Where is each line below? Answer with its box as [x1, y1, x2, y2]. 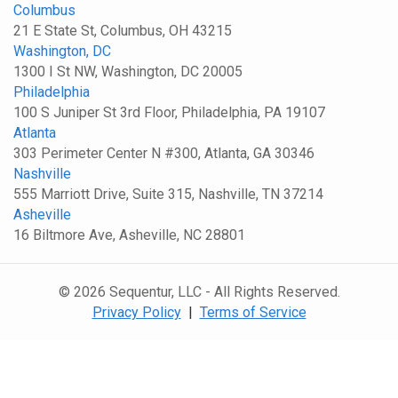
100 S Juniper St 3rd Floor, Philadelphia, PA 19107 [13, 103, 325, 121]
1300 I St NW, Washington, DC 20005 [13, 62, 243, 80]
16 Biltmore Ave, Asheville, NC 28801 [13, 226, 245, 243]
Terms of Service [199, 303, 306, 321]
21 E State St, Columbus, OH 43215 [13, 21, 232, 39]
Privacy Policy [92, 303, 181, 321]
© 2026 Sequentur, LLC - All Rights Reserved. [58, 283, 340, 300]
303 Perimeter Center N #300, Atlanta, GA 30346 [13, 144, 314, 162]
